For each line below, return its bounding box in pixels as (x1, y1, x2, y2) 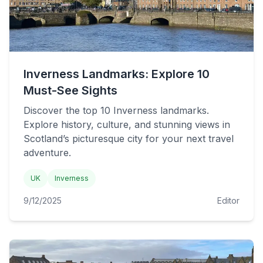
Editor (217, 195, 240, 205)
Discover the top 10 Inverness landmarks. (23, 104, 209, 116)
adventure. (23, 147, 71, 159)
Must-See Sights (23, 83, 117, 97)
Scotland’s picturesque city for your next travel (23, 133, 234, 144)
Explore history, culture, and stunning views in (23, 119, 230, 130)
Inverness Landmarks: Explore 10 (23, 67, 210, 81)
